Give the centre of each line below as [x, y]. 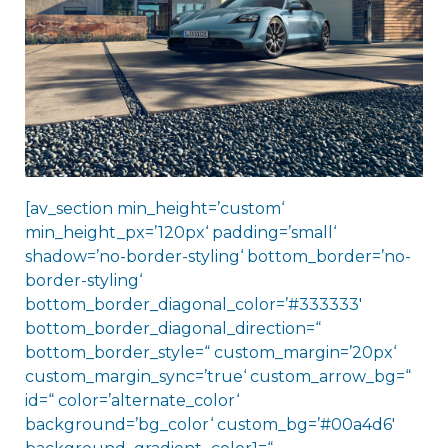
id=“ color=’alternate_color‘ [131, 401]
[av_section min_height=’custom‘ [154, 209]
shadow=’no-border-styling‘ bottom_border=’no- [217, 257]
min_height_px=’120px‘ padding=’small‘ [180, 233]
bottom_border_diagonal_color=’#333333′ [193, 305]
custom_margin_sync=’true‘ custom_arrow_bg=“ [217, 377]
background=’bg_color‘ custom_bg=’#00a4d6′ [209, 425]
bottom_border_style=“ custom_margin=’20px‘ [210, 353]
